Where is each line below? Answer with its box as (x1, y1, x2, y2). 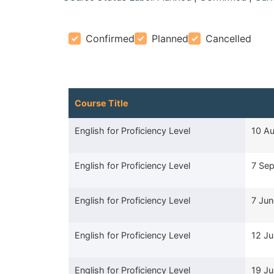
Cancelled (206, 32, 251, 45)
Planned (152, 32, 188, 45)
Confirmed (86, 32, 135, 45)
